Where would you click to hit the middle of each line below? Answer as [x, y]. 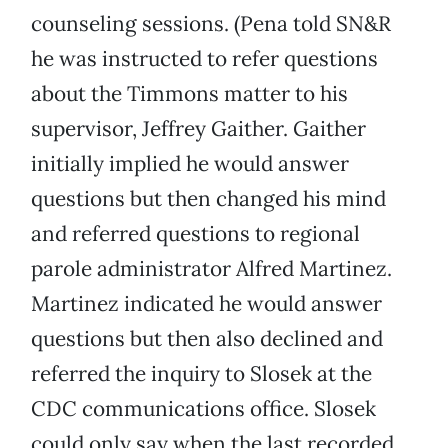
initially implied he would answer [190, 164]
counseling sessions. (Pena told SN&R [211, 24]
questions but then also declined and [207, 339]
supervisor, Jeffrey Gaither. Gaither [198, 129]
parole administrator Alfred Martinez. [211, 269]
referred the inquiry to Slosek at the [201, 374]
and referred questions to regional [195, 234]
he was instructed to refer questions [204, 59]
